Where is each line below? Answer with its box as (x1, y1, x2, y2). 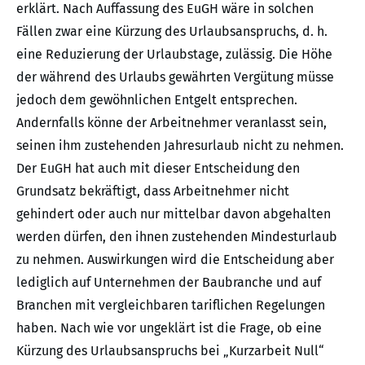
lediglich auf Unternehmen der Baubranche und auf (16, 275, 321, 291)
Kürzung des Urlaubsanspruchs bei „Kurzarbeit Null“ (16, 343, 324, 359)
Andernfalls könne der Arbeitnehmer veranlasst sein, (16, 115, 327, 131)
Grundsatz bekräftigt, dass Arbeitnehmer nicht (16, 183, 289, 200)
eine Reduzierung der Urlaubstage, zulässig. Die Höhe (16, 46, 332, 63)
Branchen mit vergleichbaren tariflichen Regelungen (16, 297, 325, 314)
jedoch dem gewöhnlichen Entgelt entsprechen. (16, 92, 297, 108)
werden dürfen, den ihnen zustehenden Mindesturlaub (16, 229, 337, 245)
